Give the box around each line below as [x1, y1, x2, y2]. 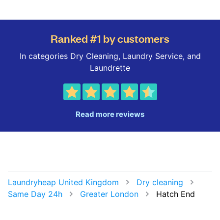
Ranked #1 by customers [51, 31, 169, 45]
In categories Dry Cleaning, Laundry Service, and [19, 51, 201, 61]
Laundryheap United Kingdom [8, 177, 119, 187]
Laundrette [90, 63, 130, 73]
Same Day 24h [8, 189, 62, 199]
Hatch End [156, 189, 195, 199]
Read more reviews [76, 110, 144, 119]
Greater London [80, 189, 138, 199]
